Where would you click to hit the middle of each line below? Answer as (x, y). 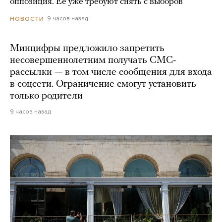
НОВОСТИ (27, 19)
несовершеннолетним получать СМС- (93, 60)
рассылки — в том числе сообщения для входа (111, 72)
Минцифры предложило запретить (87, 48)
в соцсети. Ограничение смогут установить (103, 84)
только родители (46, 96)
